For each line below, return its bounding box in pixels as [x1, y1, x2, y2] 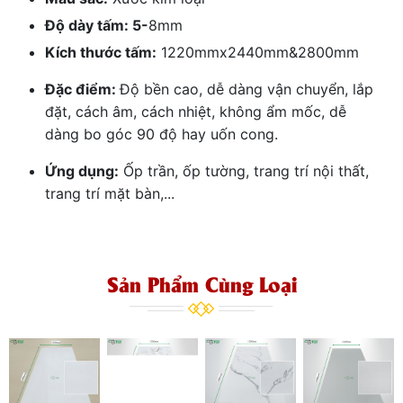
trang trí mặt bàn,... [45, 184, 175, 202]
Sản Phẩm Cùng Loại [106, 269, 297, 297]
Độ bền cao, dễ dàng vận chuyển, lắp [120, 79, 373, 98]
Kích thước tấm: [45, 42, 157, 61]
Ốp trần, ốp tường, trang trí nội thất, [119, 161, 369, 180]
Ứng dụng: [45, 161, 119, 180]
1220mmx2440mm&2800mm [157, 42, 359, 61]
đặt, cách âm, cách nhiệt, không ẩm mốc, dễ [45, 102, 346, 121]
